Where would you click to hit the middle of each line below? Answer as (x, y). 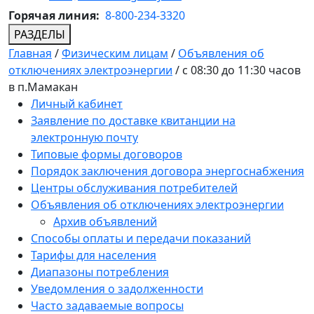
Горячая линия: (55, 16)
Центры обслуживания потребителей (134, 188)
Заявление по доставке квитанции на (133, 121)
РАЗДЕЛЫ (40, 35)
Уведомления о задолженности (117, 289)
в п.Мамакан (43, 87)
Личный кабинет (77, 104)
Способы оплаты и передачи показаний (141, 239)
